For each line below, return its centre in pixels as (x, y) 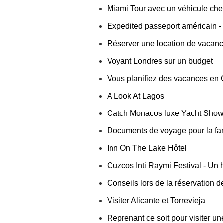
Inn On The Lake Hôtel (147, 148)
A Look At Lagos (136, 96)
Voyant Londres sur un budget (160, 61)
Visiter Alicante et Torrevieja (156, 200)
